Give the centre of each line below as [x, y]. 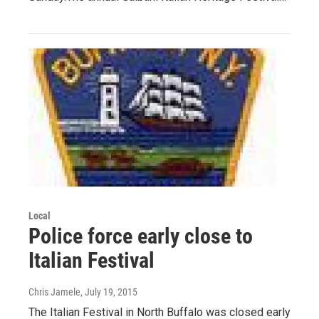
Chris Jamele [54, 292]
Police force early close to [141, 236]
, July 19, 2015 [109, 292]
